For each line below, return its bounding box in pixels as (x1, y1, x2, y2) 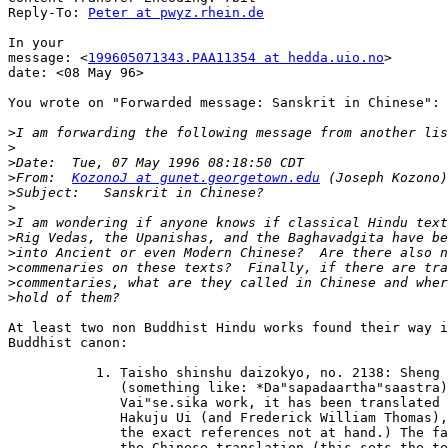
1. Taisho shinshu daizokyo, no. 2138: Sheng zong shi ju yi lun (8, 365, 72, 381)
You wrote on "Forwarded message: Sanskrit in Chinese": (8, 95, 440, 111)
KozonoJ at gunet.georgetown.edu (72, 170, 320, 186)
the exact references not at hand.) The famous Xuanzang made (8, 425, 72, 441)
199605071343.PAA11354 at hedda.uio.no (88, 50, 384, 66)
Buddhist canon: (8, 335, 128, 351)
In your (8, 35, 64, 51)
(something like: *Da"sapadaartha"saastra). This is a (8, 380, 72, 396)
